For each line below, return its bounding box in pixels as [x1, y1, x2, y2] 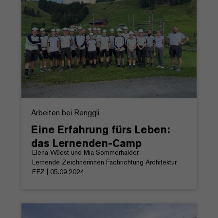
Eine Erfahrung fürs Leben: [31, 122, 170, 136]
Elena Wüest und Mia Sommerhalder [32, 147, 139, 157]
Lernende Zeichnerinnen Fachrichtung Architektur [32, 157, 177, 166]
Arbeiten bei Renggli [31, 107, 99, 118]
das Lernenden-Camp [31, 136, 142, 150]
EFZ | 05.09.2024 [32, 167, 84, 176]
